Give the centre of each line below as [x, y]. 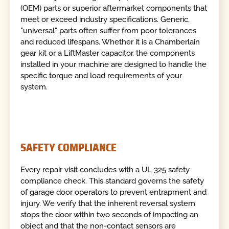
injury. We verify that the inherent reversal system [108, 203]
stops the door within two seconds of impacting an [110, 214]
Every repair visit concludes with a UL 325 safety [105, 169]
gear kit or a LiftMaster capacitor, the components [108, 53]
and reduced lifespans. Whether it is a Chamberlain [110, 42]
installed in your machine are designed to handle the [114, 64]
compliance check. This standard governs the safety [112, 181]
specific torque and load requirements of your [101, 75]
